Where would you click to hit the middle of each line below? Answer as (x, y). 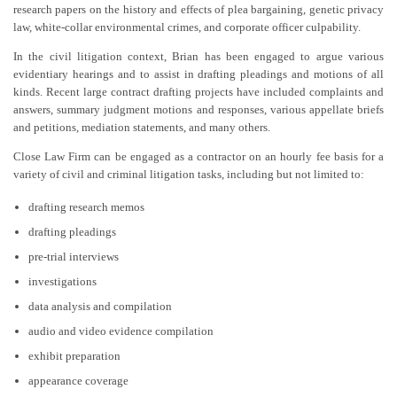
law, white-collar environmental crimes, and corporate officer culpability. (187, 27)
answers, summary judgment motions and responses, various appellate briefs (198, 109)
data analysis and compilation (100, 306)
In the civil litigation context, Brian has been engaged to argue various (198, 56)
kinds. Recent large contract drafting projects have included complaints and (198, 91)
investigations (62, 281)
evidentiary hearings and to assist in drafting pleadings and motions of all (198, 74)
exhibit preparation (74, 355)
